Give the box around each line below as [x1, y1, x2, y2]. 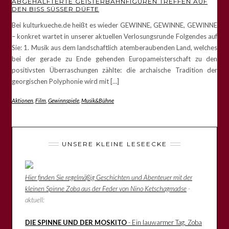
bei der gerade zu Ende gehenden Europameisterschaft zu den [12, 54, 217, 63]
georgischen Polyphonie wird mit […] [12, 77, 119, 85]
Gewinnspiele [48, 97, 79, 104]
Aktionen [12, 97, 33, 104]
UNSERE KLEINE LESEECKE [62, 140, 167, 148]
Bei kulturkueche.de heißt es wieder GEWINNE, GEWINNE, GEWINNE [12, 20, 217, 29]
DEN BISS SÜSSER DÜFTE [12, 5, 95, 13]
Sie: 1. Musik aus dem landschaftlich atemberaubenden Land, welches [12, 43, 217, 52]
